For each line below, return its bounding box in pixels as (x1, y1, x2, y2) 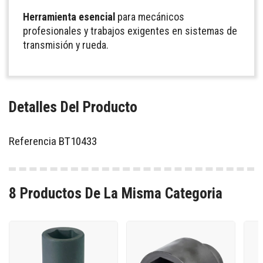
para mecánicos (115, 10, 184, 23)
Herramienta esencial (23, 10, 115, 23)
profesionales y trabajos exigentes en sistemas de (23, 24, 237, 37)
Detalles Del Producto (9, 98, 137, 116)
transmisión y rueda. (23, 38, 109, 51)
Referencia (9, 134, 56, 149)
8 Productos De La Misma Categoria (9, 184, 222, 202)
